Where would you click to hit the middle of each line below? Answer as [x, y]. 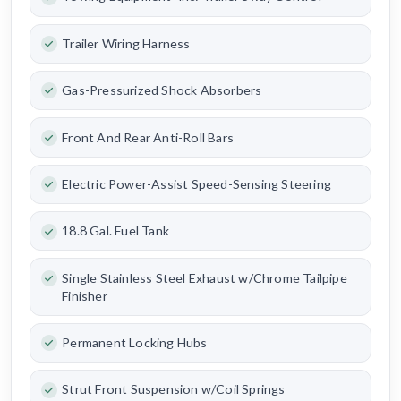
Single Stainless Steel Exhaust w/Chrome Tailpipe [205, 277]
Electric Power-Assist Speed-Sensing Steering [196, 183]
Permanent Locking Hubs [135, 342]
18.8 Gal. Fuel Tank [115, 231]
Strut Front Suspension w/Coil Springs [174, 389]
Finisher [85, 295]
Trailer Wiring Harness [126, 43]
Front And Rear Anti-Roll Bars [148, 137]
